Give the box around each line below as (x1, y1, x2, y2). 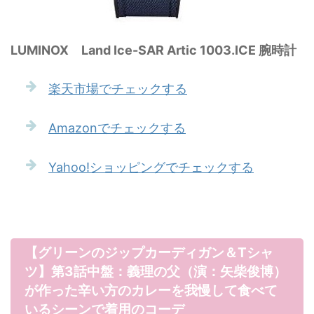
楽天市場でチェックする (48, 81, 187, 96)
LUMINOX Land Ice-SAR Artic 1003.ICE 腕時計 (11, 42, 296, 57)
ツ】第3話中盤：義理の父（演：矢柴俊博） (25, 263, 287, 280)
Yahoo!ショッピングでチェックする (48, 159, 254, 175)
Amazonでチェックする (48, 120, 186, 135)
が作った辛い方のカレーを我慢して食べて (25, 282, 278, 299)
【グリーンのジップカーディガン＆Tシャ (25, 244, 273, 261)
